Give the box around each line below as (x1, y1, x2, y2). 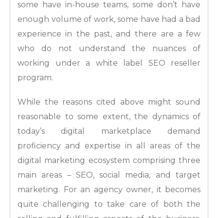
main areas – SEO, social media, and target (18, 170, 200, 180)
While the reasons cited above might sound (18, 97, 200, 107)
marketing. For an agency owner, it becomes (18, 185, 200, 195)
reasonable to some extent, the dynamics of (18, 112, 200, 122)
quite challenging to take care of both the (18, 200, 200, 209)
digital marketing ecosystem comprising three (18, 156, 200, 165)
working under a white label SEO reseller (18, 58, 200, 68)
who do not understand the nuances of (18, 44, 200, 54)
